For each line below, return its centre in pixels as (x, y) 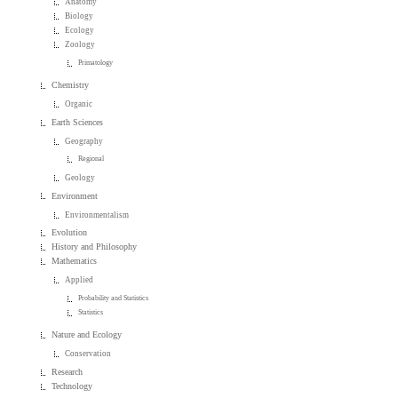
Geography (84, 141)
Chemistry (71, 85)
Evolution (70, 233)
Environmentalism (97, 215)
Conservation (88, 354)
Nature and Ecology (87, 335)
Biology (80, 16)
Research (68, 371)
